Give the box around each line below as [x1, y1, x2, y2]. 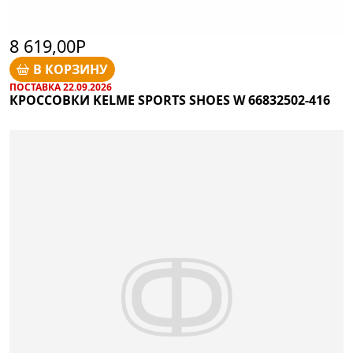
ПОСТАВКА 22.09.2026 [9, 80, 112, 95]
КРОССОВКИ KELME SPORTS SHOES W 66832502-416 [9, 91, 330, 110]
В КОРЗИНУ [33, 60, 109, 78]
